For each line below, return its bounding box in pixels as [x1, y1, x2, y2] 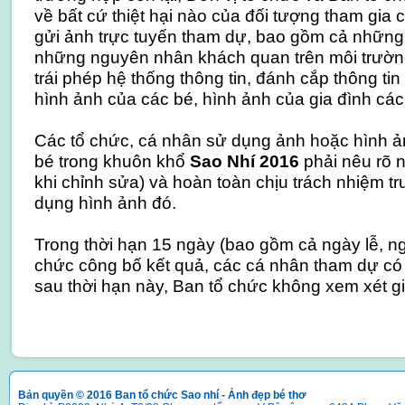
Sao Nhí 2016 [189, 151, 299, 171]
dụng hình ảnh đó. [33, 193, 176, 212]
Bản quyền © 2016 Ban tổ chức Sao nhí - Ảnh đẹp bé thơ [18, 389, 306, 401]
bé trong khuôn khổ [33, 151, 190, 171]
